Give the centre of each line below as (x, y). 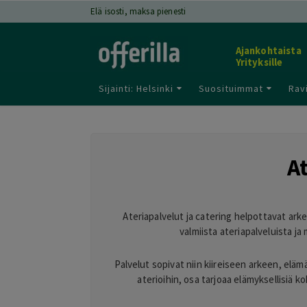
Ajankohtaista (268, 51)
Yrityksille (259, 63)
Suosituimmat (231, 88)
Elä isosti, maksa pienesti (138, 11)
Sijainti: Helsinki (136, 88)
